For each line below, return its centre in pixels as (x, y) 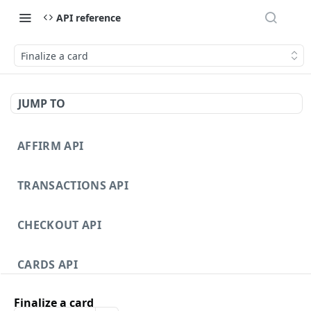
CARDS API (48, 264)
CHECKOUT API (59, 225)
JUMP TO (42, 103)
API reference (89, 17)
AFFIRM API (51, 146)
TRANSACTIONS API (73, 185)
